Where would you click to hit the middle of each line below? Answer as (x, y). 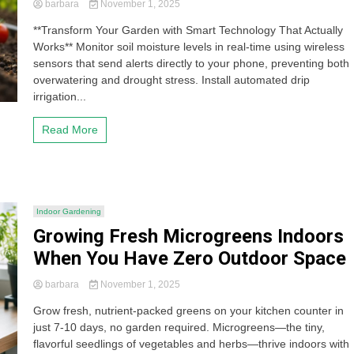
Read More (70, 130)
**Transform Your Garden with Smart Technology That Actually (188, 30)
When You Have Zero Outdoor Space (190, 258)
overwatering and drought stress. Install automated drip (172, 80)
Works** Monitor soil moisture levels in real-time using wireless (189, 47)
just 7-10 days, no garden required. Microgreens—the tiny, (179, 327)
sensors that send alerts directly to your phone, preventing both (192, 63)
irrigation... (60, 96)
